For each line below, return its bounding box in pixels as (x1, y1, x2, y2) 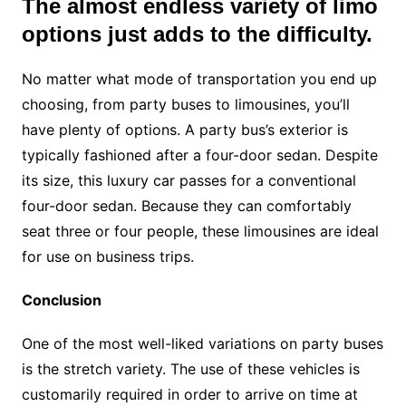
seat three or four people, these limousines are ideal (21, 222, 379, 241)
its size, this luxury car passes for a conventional (21, 171, 356, 190)
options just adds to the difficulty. (21, 22, 372, 47)
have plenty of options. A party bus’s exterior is (21, 121, 348, 140)
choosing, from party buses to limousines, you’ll (21, 95, 350, 114)
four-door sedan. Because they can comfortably (21, 197, 352, 216)
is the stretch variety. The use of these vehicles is (21, 360, 360, 379)
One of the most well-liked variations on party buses (21, 334, 383, 353)
